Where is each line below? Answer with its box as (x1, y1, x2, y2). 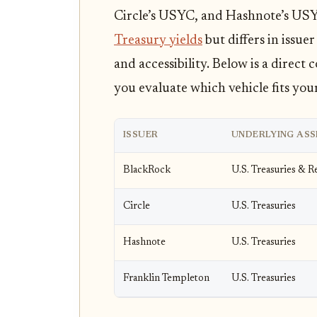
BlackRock (123, 164, 171, 175)
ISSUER (123, 130, 158, 139)
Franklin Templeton (123, 272, 209, 284)
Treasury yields (114, 33, 202, 47)
